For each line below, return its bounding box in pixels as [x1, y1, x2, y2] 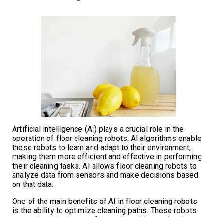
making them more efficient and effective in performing [12, 152, 202, 161]
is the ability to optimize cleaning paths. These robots [12, 205, 197, 215]
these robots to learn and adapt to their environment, [12, 142, 191, 152]
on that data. [12, 179, 54, 189]
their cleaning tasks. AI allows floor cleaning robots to [12, 161, 197, 170]
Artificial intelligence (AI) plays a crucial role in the [12, 124, 184, 134]
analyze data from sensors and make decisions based [12, 170, 199, 180]
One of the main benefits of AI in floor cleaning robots [12, 196, 197, 206]
